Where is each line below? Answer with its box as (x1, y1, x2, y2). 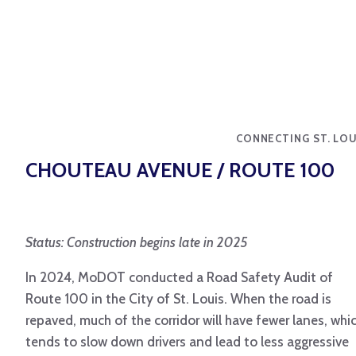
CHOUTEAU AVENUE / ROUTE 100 (25, 158, 335, 183)
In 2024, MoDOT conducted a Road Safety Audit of (25, 269, 333, 286)
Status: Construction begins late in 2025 (25, 234, 248, 251)
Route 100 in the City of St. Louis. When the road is (25, 291, 331, 308)
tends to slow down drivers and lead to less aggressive (25, 334, 349, 350)
